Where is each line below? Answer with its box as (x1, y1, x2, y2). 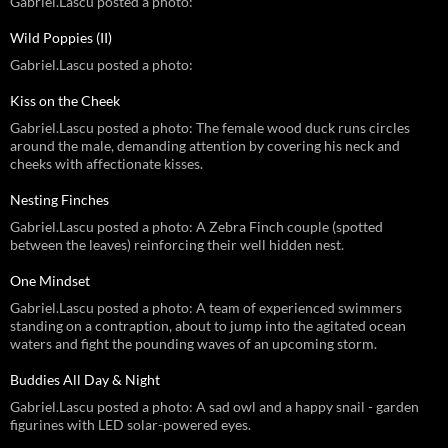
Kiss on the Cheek (10, 92, 120, 110)
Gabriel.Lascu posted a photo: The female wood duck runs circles (10, 119, 410, 137)
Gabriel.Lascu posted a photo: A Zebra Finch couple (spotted (10, 218, 383, 236)
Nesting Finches (10, 191, 109, 209)
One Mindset (10, 272, 90, 290)
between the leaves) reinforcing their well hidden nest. (10, 236, 344, 254)
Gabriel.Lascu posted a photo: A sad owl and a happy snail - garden (10, 398, 419, 416)
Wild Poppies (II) (10, 29, 112, 47)
